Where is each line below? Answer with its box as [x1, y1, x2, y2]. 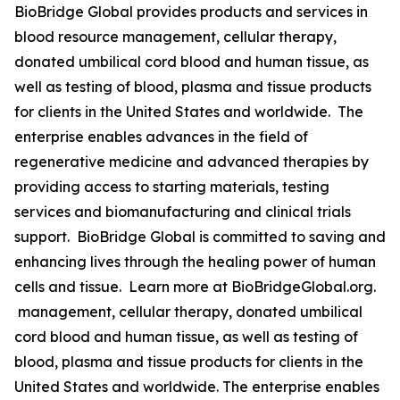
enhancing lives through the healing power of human [14, 253, 376, 271]
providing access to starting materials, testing [14, 178, 329, 196]
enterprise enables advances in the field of [14, 128, 308, 146]
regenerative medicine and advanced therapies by [14, 153, 369, 171]
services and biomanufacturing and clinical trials [14, 203, 351, 221]
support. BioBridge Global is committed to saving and [14, 228, 386, 246]
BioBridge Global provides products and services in [14, 3, 368, 21]
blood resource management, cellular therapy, [14, 28, 337, 46]
